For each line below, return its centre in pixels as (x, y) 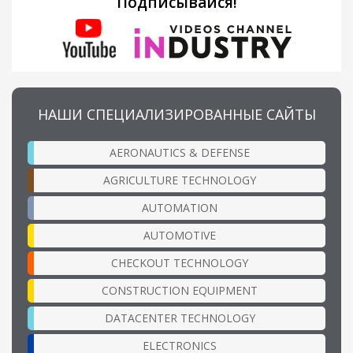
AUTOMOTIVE (180, 235)
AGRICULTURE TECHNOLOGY (180, 180)
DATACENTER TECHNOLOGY (180, 318)
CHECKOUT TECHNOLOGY (180, 262)
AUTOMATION (180, 207)
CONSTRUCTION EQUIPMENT (180, 290)
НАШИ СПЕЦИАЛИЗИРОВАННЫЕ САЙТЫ (176, 114)
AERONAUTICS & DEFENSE (180, 152)
